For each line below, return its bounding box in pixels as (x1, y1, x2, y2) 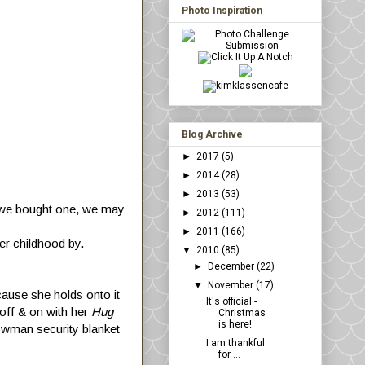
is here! (218, 319, 252, 331)
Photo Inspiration (182, 5, 262, 17)
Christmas (218, 307, 266, 319)
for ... (218, 349, 240, 361)
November (208, 279, 257, 292)
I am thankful (205, 337, 265, 350)
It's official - (205, 296, 257, 308)
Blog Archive (182, 129, 243, 141)
